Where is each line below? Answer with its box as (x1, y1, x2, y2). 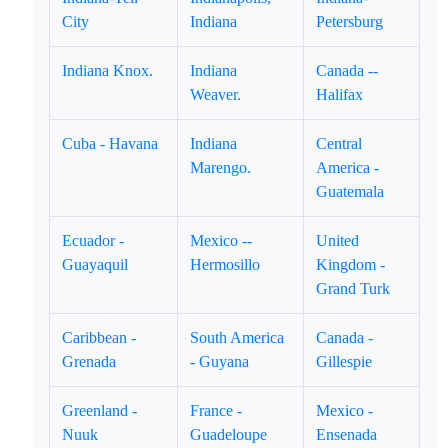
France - (190, 402, 243, 419)
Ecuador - (62, 232, 125, 249)
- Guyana (190, 353, 250, 370)
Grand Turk (316, 280, 391, 297)
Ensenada (316, 426, 378, 443)
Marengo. (190, 159, 252, 176)
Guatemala (316, 183, 385, 200)
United (316, 232, 360, 249)
